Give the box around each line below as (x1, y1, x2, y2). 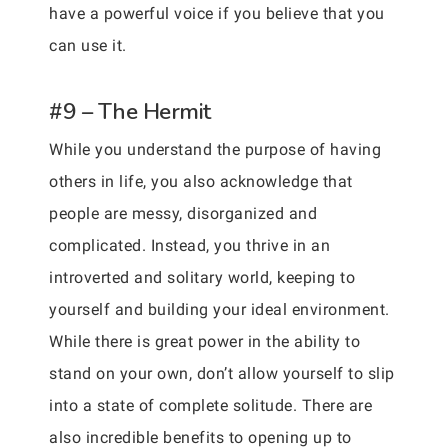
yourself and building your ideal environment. (49, 299, 390, 319)
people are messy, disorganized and (49, 203, 317, 223)
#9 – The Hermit (49, 95, 211, 127)
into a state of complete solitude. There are (49, 395, 372, 415)
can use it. (49, 35, 127, 55)
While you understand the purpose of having (49, 139, 381, 159)
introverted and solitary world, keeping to (49, 267, 355, 287)
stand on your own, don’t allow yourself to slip (49, 363, 395, 383)
